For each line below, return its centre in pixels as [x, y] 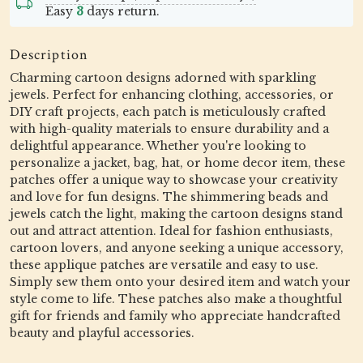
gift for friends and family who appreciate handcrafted [175, 316]
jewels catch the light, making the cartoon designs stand [176, 214]
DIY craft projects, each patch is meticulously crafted [168, 112]
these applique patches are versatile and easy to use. [164, 265]
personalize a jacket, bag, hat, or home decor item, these [177, 163]
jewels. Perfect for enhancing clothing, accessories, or [172, 95]
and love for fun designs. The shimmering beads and [169, 197]
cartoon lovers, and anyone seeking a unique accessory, [177, 248]
